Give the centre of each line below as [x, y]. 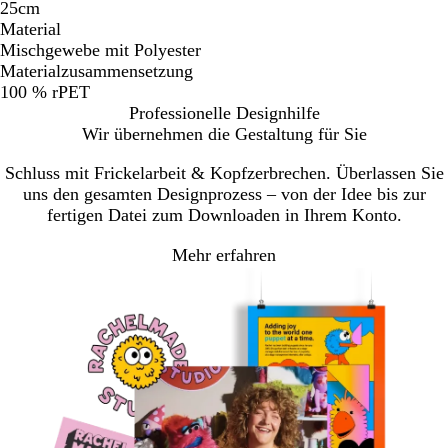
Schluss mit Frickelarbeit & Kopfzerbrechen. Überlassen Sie [224, 172]
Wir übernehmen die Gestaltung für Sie [224, 133]
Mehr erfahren [224, 255]
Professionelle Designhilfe [224, 112]
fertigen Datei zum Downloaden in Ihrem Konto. [224, 214]
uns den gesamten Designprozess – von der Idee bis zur [224, 193]
